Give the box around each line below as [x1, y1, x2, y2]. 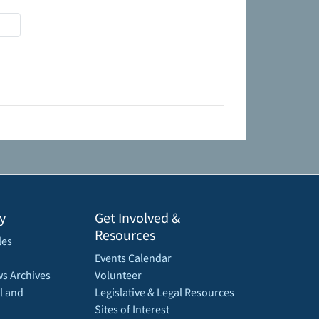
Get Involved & [95, 209, 180, 227]
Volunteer [95, 268, 142, 283]
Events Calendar [95, 251, 172, 266]
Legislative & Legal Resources [95, 285, 234, 300]
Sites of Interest [95, 302, 169, 317]
